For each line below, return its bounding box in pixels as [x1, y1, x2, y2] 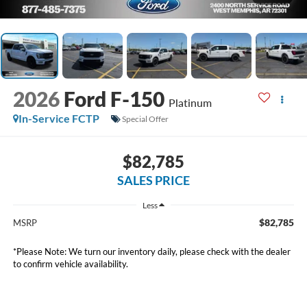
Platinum [168, 96, 212, 110]
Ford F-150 [63, 86, 164, 112]
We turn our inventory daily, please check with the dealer [66, 246, 291, 258]
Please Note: [16, 246, 66, 258]
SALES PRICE [117, 172, 190, 188]
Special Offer [121, 113, 169, 124]
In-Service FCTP [18, 112, 99, 125]
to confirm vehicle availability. [12, 258, 128, 270]
